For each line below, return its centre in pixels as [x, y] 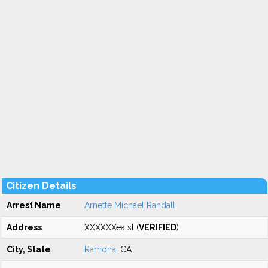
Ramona [100, 249]
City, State [29, 249]
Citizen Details [41, 186]
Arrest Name [34, 205]
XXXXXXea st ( [112, 227]
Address [24, 227]
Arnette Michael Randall [130, 205]
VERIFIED [158, 227]
